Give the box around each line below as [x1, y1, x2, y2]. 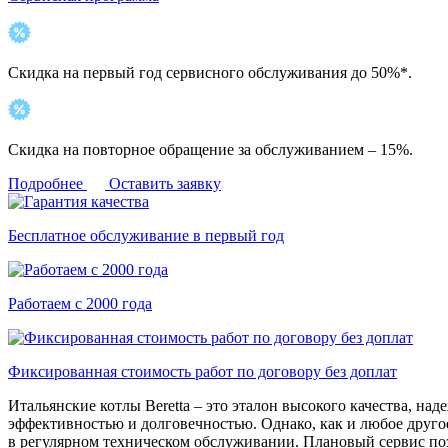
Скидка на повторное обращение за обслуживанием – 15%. [8, 140, 413, 158]
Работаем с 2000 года [8, 294, 152, 312]
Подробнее [8, 174, 83, 192]
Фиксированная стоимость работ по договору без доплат [8, 362, 397, 380]
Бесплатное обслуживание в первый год [8, 226, 284, 244]
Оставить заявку [109, 174, 221, 192]
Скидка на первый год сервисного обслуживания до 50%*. [8, 63, 412, 81]
